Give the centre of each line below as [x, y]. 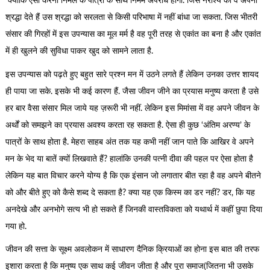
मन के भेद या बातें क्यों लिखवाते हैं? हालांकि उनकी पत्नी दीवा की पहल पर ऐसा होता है [129, 159]
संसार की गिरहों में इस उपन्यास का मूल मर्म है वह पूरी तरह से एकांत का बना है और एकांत [133, 35]
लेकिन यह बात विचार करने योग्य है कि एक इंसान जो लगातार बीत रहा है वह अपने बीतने [133, 176]
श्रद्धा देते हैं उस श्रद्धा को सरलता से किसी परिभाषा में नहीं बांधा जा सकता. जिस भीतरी [131, 18]
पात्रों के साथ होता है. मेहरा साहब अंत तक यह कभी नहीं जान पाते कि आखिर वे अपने [129, 142]
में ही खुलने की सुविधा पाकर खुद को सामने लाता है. [80, 52]
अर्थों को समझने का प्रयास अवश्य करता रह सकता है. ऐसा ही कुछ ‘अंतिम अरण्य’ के [127, 125]
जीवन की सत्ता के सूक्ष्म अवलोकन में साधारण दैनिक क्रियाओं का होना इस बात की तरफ [132, 250]
